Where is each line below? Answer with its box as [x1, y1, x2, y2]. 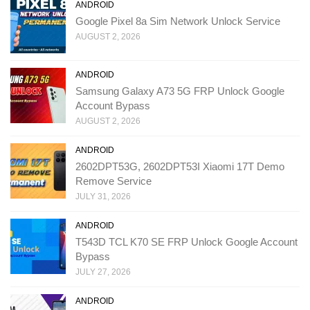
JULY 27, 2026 [75, 266, 131, 277]
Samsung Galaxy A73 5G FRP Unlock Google [75, 84, 284, 97]
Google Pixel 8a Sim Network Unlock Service [75, 15, 280, 27]
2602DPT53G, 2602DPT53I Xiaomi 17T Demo [75, 160, 284, 172]
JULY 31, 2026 [75, 191, 131, 201]
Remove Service [75, 174, 152, 187]
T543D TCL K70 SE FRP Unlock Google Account [75, 235, 298, 248]
